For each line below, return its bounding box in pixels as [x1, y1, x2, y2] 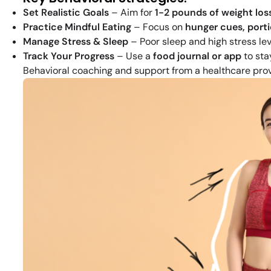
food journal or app [153, 50, 241, 63]
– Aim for [109, 6, 155, 19]
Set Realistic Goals [23, 6, 109, 19]
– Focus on [131, 21, 185, 34]
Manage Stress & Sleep [23, 35, 128, 48]
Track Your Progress [23, 50, 114, 63]
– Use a [114, 50, 153, 63]
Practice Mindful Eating [23, 21, 131, 34]
